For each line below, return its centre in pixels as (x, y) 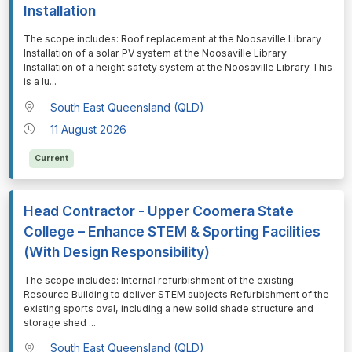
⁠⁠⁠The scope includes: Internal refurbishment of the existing (158, 280)
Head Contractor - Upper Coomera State (158, 211)
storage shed (56, 322)
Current (51, 158)
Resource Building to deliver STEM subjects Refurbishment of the (176, 294)
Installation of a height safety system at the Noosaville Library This (178, 68)
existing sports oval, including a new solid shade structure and (168, 308)
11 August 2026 (89, 129)
